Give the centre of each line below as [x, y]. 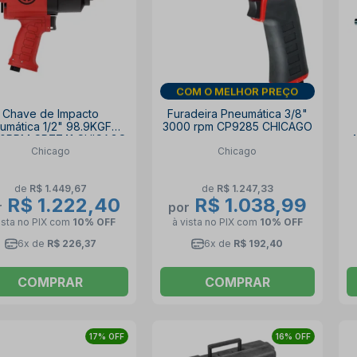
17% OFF [106, 336]
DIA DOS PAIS [237, 91]
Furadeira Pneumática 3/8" [237, 114]
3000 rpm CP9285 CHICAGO [237, 127]
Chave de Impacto [50, 114]
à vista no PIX [204, 222]
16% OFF [293, 336]
